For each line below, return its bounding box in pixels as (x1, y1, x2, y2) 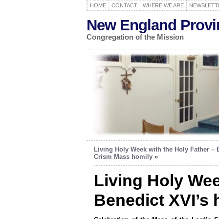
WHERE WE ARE (143, 2, 184, 8)
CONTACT (111, 2, 137, 8)
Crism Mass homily (94, 153, 153, 160)
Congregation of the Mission (87, 33, 184, 41)
